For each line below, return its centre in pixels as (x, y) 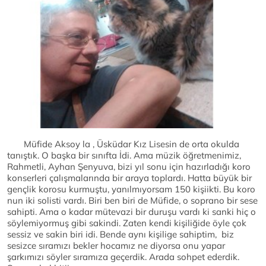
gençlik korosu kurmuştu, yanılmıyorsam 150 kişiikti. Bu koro (131, 189)
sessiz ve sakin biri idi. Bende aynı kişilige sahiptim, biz (121, 235)
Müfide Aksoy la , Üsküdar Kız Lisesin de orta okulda (123, 144)
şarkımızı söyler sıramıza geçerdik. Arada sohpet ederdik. (123, 257)
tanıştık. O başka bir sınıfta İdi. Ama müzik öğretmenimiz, (124, 156)
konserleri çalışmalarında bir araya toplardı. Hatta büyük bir (129, 178)
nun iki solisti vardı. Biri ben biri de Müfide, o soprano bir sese (132, 201)
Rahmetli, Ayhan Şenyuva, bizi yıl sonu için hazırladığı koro (129, 167)
